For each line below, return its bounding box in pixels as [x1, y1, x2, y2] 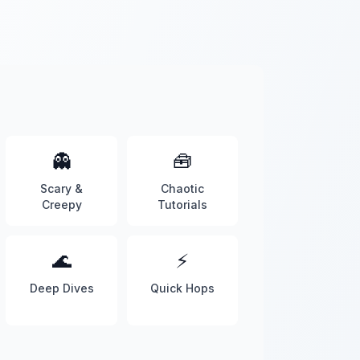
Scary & [40, 182, 84, 195]
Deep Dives [29, 281, 94, 295]
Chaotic [160, 182, 204, 195]
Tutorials [157, 198, 207, 211]
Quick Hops [149, 281, 215, 295]
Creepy [41, 198, 82, 211]
